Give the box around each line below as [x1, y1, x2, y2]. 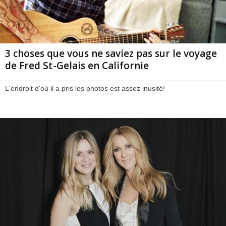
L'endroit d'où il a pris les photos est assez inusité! [5, 84, 165, 93]
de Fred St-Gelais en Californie [5, 59, 149, 73]
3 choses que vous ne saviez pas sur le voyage [5, 47, 217, 61]
